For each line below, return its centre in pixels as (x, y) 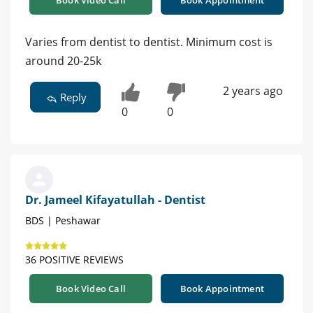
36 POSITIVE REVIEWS (74, 260)
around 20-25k (63, 60)
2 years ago (253, 90)
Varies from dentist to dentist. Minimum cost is (149, 42)
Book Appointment (222, 289)
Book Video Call (91, 289)
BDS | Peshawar (63, 221)
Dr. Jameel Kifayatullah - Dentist (115, 200)
